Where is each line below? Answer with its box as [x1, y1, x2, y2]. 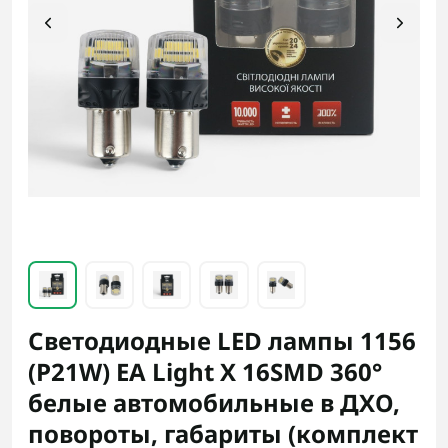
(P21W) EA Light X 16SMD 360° [28, 355, 382, 388]
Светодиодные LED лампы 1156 [28, 324, 416, 357]
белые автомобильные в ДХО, [28, 386, 400, 419]
